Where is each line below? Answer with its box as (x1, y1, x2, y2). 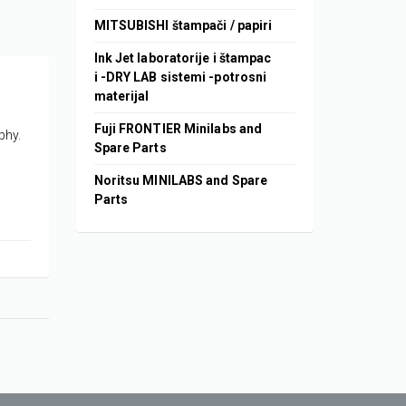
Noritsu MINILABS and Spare (93, 173, 268, 188)
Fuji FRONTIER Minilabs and (93, 121, 263, 137)
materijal (93, 89, 150, 104)
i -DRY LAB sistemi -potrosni (93, 70, 267, 85)
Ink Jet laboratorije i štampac (93, 51, 272, 66)
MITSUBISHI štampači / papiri (93, 18, 273, 34)
